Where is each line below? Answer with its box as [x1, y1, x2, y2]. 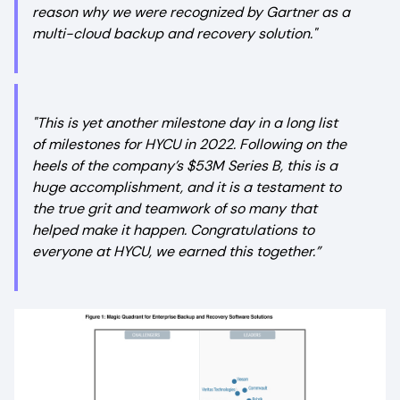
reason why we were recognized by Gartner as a [32, 3, 350, 21]
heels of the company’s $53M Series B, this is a [32, 156, 337, 175]
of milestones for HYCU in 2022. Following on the [32, 135, 346, 154]
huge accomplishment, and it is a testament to [32, 178, 341, 196]
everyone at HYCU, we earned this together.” [32, 242, 321, 261]
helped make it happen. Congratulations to [32, 221, 314, 239]
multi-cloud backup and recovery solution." [32, 24, 317, 43]
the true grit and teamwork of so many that [32, 199, 317, 218]
